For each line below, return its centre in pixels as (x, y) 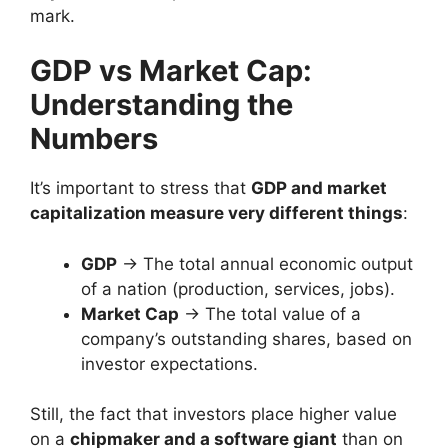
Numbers (94, 139)
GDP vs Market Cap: (171, 71)
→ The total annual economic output (265, 263)
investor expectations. (169, 363)
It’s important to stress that (140, 188)
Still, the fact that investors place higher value (213, 414)
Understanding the (161, 105)
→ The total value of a (270, 313)
